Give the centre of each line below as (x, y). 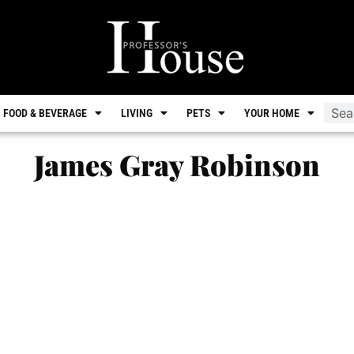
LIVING (137, 113)
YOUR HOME (272, 113)
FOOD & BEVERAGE (45, 113)
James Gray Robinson (177, 165)
